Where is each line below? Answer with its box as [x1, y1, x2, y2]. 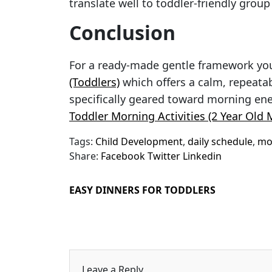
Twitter [148, 149, 180, 163]
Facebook [101, 149, 145, 163]
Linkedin [183, 149, 222, 163]
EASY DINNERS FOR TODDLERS [69, 183, 216, 197]
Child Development [95, 135, 183, 148]
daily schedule [188, 135, 253, 148]
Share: [69, 149, 98, 163]
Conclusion [69, 19, 175, 46]
